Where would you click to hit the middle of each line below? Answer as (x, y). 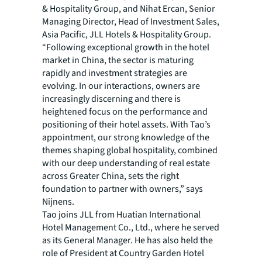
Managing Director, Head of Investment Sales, (131, 22)
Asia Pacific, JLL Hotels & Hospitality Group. (127, 35)
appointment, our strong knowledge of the (126, 137)
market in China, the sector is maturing (118, 60)
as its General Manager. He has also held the (127, 240)
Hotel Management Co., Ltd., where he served (131, 227)
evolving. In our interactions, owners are (121, 86)
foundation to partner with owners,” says (123, 189)
